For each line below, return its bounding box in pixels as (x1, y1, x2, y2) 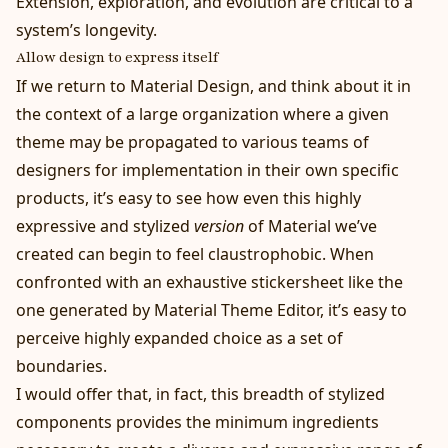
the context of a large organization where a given (16, 103, 389, 126)
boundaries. (16, 355, 107, 378)
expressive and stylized (16, 215, 194, 238)
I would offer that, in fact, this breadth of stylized (16, 383, 385, 406)
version (194, 215, 244, 238)
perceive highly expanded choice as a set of (16, 327, 343, 350)
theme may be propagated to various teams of (16, 131, 369, 154)
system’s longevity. (16, 19, 157, 42)
